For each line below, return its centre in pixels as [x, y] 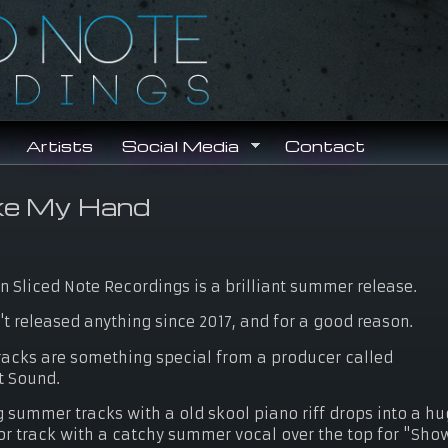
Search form [324, 50]
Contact [325, 146]
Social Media [180, 146]
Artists [59, 146]
